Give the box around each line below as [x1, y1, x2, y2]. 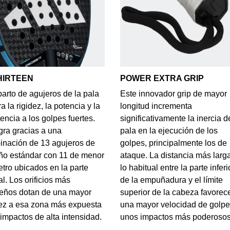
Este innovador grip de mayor [120, 89, 227, 98]
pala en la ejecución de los [120, 126, 218, 135]
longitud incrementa [120, 101, 192, 110]
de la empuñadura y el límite [120, 175, 223, 184]
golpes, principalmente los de [120, 138, 227, 147]
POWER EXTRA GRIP [120, 73, 204, 83]
